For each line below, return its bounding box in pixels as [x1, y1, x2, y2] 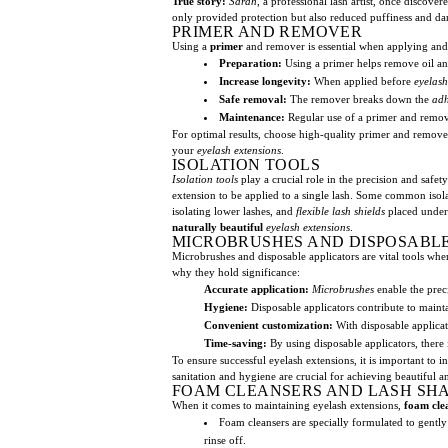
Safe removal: [219, 92, 287, 105]
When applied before [311, 74, 414, 87]
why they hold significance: [172, 265, 300, 278]
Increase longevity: [219, 74, 311, 87]
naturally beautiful [172, 220, 263, 233]
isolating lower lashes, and [172, 204, 296, 217]
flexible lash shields [296, 204, 385, 217]
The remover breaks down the [287, 92, 432, 105]
